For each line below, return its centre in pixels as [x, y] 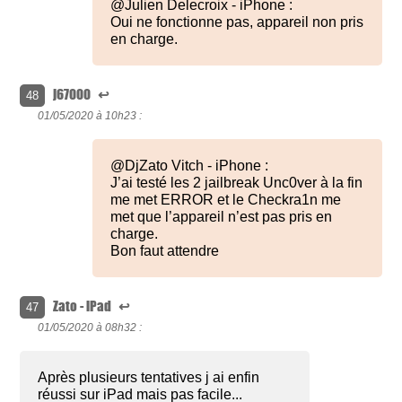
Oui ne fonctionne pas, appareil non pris [237, 22]
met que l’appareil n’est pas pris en [222, 217]
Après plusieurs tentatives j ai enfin [149, 378]
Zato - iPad [84, 306]
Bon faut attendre [165, 251]
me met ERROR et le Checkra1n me [226, 200]
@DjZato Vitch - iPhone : [190, 166]
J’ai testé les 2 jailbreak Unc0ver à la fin [237, 183]
